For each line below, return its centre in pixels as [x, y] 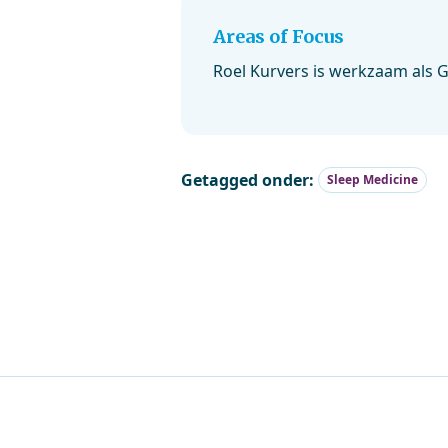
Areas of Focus [279, 36]
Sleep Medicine [373, 179]
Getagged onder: [250, 180]
